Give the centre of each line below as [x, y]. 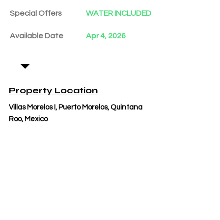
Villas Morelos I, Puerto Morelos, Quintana [76, 107]
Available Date [37, 36]
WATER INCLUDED [119, 13]
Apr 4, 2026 [106, 36]
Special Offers [36, 13]
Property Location [53, 90]
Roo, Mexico [28, 119]
